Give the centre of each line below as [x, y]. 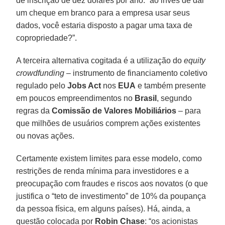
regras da [34, 110]
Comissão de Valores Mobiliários [114, 110]
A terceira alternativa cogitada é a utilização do [100, 60]
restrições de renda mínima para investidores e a [103, 171]
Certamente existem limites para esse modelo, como [109, 158]
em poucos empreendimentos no [76, 98]
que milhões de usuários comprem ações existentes [108, 123]
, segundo [175, 98]
